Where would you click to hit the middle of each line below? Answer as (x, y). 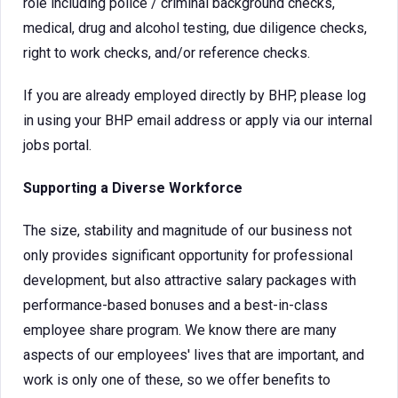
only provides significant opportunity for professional (188, 255)
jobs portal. (59, 145)
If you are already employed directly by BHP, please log (195, 96)
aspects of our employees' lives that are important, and (194, 355)
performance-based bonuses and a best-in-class (175, 305)
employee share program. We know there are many (180, 330)
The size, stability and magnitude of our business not (187, 231)
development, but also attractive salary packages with (190, 280)
